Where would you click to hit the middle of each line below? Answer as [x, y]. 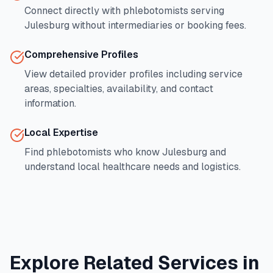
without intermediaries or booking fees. [158, 25]
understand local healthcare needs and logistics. [133, 167]
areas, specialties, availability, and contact [119, 89]
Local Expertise [61, 133]
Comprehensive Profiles [81, 55]
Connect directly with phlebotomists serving [124, 11]
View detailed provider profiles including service [133, 74]
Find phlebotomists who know [93, 152]
